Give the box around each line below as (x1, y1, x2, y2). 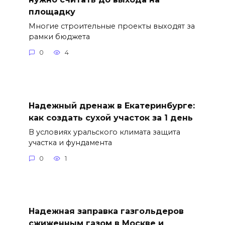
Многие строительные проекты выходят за (28, 21, 195, 31)
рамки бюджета (28, 32, 90, 41)
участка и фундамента (28, 138, 112, 147)
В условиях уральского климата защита (28, 127, 180, 137)
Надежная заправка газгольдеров (28, 206, 184, 216)
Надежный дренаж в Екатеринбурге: (28, 100, 195, 110)
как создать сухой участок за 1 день (28, 113, 193, 123)
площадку (28, 7, 75, 17)
